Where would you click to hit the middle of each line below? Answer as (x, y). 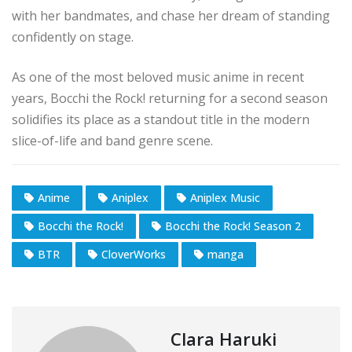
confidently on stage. (73, 37)
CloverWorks (134, 254)
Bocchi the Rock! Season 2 (233, 225)
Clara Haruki (224, 338)
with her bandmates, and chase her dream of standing (171, 15)
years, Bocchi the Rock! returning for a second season (170, 98)
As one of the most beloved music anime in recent (158, 77)
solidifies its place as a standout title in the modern (161, 119)
